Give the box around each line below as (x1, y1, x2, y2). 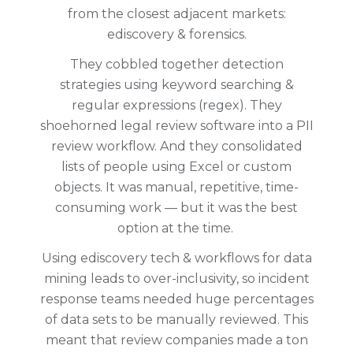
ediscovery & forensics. (106, 26, 247, 42)
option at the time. (117, 220, 236, 236)
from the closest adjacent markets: (67, 6, 286, 21)
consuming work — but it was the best (55, 199, 298, 215)
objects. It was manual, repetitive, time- (54, 179, 299, 195)
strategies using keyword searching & (59, 76, 294, 92)
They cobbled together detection (69, 56, 284, 72)
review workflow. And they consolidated (50, 138, 303, 154)
